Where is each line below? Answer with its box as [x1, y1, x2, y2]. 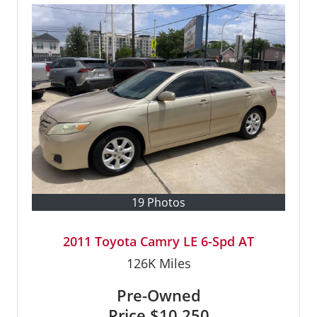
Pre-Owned [116, 284, 201, 306]
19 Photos [132, 195, 185, 211]
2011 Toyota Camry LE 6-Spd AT [63, 233, 254, 250]
